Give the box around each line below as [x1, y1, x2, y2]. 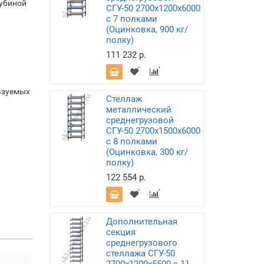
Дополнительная [105, 216, 177, 227]
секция [105, 227, 136, 237]
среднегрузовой [105, 115, 174, 126]
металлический [105, 104, 171, 115]
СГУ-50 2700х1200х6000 [105, 3, 200, 14]
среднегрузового [105, 237, 177, 248]
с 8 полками [105, 136, 157, 147]
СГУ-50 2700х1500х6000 [105, 126, 200, 136]
